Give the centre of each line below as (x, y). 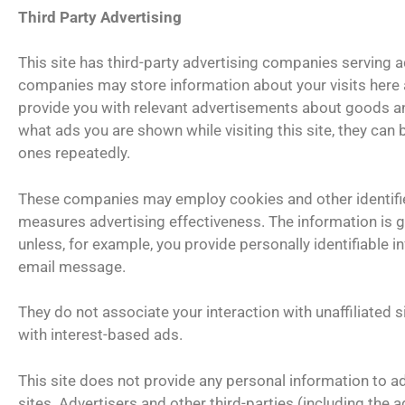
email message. (72, 266)
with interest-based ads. (100, 334)
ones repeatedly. (74, 153)
